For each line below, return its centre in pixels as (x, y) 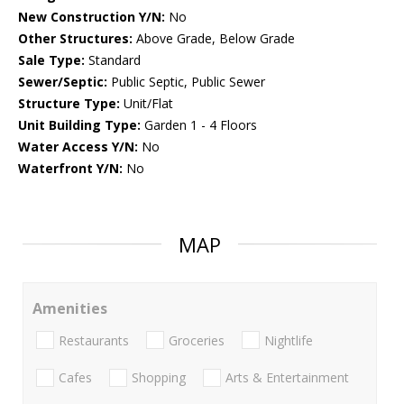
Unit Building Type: (79, 125)
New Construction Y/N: (92, 17)
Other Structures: (75, 39)
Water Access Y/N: (78, 147)
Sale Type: (51, 60)
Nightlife (289, 340)
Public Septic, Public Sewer (186, 82)
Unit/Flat (147, 104)
